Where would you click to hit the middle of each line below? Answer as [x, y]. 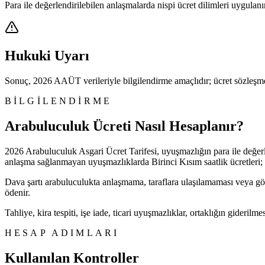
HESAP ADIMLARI [62, 233]
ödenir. [17, 193]
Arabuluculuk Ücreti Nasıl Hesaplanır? [124, 126]
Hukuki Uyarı [47, 56]
